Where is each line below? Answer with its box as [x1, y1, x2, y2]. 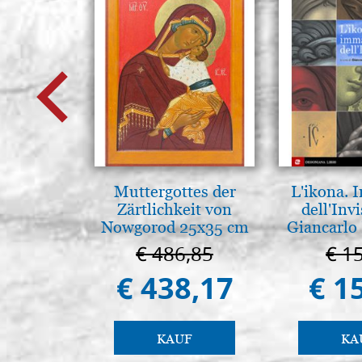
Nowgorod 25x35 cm [100, 216, 249, 238]
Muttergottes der [113, 180, 236, 202]
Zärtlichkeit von [117, 198, 232, 220]
